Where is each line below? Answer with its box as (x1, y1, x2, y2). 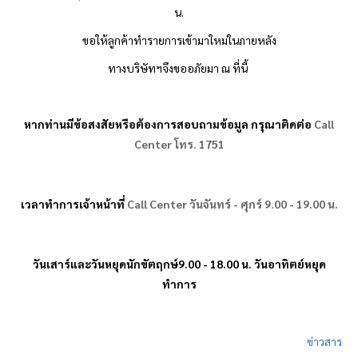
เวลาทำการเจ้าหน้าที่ (20, 197, 125, 212)
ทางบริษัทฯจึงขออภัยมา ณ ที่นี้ (108, 61, 250, 76)
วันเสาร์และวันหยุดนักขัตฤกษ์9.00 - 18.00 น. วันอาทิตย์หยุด (32, 257, 326, 272)
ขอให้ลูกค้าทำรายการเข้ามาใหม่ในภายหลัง (82, 33, 276, 48)
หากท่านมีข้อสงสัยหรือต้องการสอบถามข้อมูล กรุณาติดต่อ (24, 117, 312, 132)
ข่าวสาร (307, 333, 342, 348)
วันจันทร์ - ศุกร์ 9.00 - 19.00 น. (186, 197, 338, 212)
